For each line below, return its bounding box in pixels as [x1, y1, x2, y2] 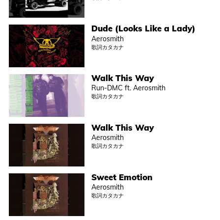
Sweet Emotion [91, 171, 153, 182]
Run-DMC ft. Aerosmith [91, 83, 166, 93]
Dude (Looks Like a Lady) [91, 23, 196, 34]
